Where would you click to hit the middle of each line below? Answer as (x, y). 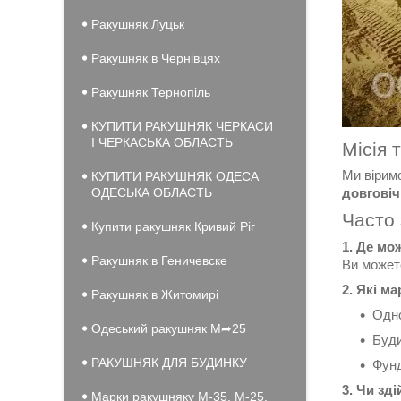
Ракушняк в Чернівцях (156, 58)
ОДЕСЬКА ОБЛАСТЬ (152, 192)
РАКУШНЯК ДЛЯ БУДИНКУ (169, 363)
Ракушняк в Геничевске (159, 260)
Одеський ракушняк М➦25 (169, 328)
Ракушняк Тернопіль (151, 92)
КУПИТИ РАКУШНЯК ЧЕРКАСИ (182, 126)
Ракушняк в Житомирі (155, 294)
